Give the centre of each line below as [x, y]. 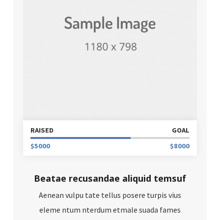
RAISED [42, 130]
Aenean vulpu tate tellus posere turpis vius [110, 195]
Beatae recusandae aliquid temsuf [110, 179]
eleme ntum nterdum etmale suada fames [110, 210]
